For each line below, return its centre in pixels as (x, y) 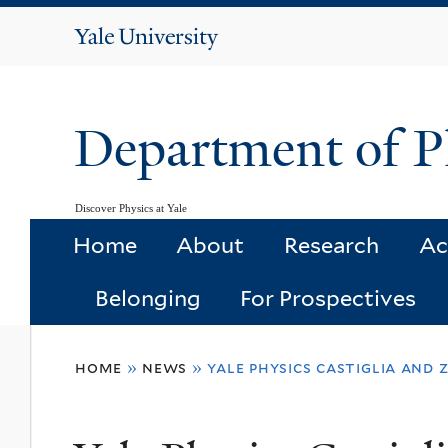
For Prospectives (328, 298)
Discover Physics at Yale (131, 207)
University (169, 62)
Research (331, 245)
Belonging (147, 298)
